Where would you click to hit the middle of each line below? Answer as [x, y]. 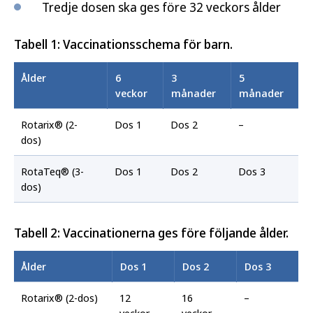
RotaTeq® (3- [52, 171]
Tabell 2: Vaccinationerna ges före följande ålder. [151, 233]
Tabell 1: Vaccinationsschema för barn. [123, 44]
